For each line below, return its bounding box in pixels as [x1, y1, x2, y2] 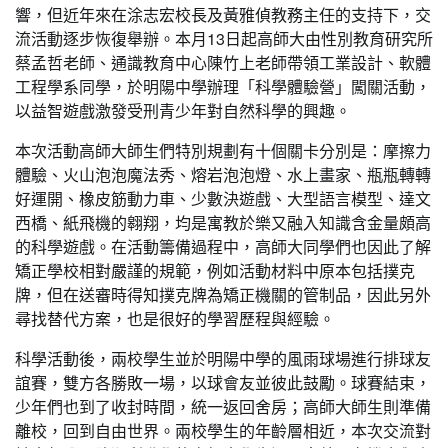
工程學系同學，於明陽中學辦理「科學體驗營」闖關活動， [15, 75, 431, 98]
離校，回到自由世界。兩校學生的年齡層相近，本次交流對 [15, 419, 431, 442]
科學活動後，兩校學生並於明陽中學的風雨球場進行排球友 [15, 347, 431, 370]
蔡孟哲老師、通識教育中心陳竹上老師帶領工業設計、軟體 [15, 51, 431, 74]
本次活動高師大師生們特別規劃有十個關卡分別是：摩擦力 [15, 139, 431, 162]
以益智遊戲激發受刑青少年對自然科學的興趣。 [15, 99, 351, 122]
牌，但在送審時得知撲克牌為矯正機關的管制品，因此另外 [15, 283, 431, 306]
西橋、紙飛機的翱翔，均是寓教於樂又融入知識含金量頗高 [15, 211, 431, 234]
